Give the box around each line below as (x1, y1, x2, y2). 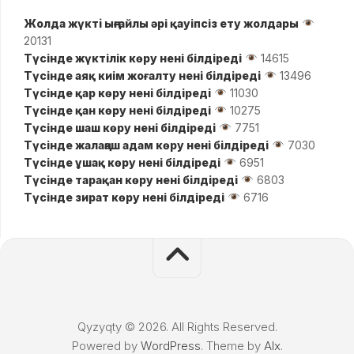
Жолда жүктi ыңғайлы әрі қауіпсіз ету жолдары (24, 16, 299, 30)
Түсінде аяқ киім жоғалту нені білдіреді (24, 68, 261, 82)
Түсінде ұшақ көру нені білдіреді (24, 155, 220, 169)
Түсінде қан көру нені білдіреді (24, 103, 211, 117)
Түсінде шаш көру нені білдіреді (24, 120, 216, 134)
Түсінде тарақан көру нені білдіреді (24, 172, 238, 186)
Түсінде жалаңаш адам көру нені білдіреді (24, 137, 269, 152)
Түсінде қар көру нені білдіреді (24, 85, 211, 100)
